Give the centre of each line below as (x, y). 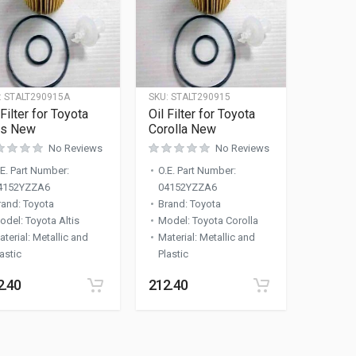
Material (176, 237)
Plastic (173, 253)
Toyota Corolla (225, 220)
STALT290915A (37, 97)
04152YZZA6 (187, 187)
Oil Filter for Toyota (201, 114)
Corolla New (182, 129)
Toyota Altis (52, 220)
